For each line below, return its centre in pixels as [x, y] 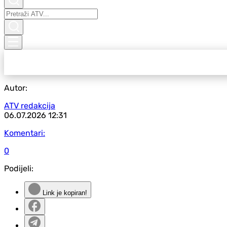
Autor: [16, 88]
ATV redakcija [30, 106]
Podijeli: [19, 168]
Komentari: [25, 133]
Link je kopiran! [64, 193]
